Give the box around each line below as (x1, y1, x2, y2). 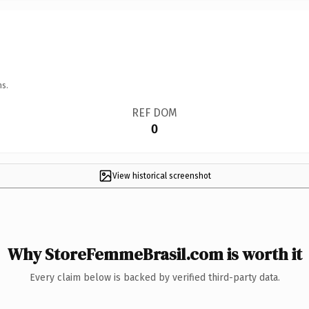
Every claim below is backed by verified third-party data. (29, 271, 280, 283)
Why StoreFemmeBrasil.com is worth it (7, 242, 302, 266)
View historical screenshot (112, 170, 211, 181)
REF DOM (131, 106, 177, 119)
